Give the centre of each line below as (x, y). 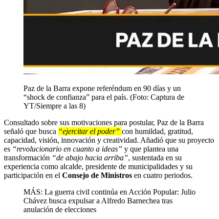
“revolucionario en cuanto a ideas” (68, 149)
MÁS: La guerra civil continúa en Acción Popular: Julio (109, 192)
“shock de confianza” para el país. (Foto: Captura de (104, 97)
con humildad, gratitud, (157, 131)
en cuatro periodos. (162, 175)
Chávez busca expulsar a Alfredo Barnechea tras (98, 200)
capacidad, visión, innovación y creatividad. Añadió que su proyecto (109, 140)
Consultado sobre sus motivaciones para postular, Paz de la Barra (104, 122)
